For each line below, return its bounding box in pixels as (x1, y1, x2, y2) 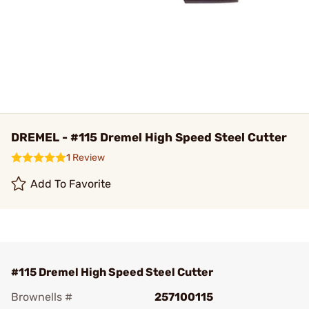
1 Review (66, 152, 105, 163)
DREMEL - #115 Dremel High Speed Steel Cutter (11, 130, 287, 144)
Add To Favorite (30, 177, 112, 190)
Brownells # (11, 290, 72, 303)
